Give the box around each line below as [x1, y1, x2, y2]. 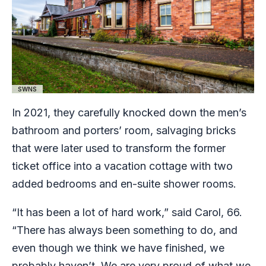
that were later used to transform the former [12, 141, 226, 154]
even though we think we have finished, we [12, 241, 224, 254]
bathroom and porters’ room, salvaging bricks [12, 123, 236, 137]
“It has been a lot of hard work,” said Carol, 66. [12, 205, 242, 218]
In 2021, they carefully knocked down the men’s [12, 106, 246, 119]
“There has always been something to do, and [12, 223, 237, 236]
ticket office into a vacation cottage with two [12, 159, 233, 172]
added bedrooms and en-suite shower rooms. [12, 177, 236, 190]
